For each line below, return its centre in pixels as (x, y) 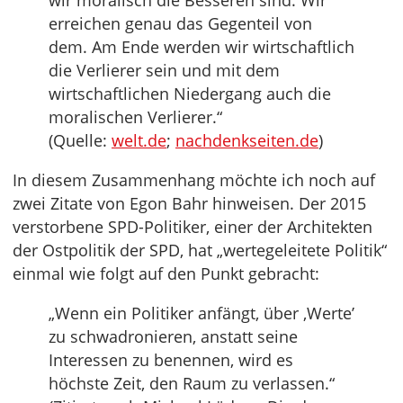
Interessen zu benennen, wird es (171, 360)
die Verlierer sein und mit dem (164, 71)
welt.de (139, 141)
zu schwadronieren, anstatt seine (173, 337)
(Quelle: (80, 141)
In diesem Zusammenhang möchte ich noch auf (194, 180)
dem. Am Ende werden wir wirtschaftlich (201, 47)
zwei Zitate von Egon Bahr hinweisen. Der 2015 (189, 204)
